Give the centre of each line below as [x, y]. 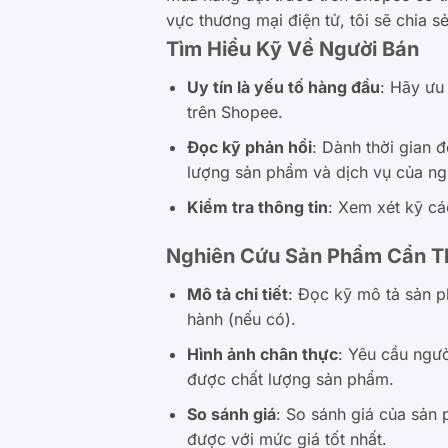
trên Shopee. [234, 112]
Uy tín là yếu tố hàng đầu [283, 87]
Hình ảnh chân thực [262, 353]
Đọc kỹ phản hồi [249, 146]
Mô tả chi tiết [237, 294]
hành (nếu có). [241, 319]
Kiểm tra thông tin [257, 206]
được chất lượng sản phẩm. [290, 378]
